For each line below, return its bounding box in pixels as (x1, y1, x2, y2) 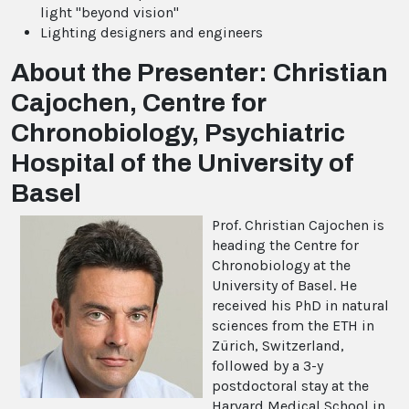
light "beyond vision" (40, 3, 179, 21)
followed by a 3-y (212, 356, 323, 374)
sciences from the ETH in (212, 316, 374, 334)
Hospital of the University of (11, 148, 354, 177)
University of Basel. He (212, 276, 357, 294)
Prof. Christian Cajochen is (212, 215, 384, 234)
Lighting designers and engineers (40, 23, 263, 41)
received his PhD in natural (212, 296, 389, 314)
